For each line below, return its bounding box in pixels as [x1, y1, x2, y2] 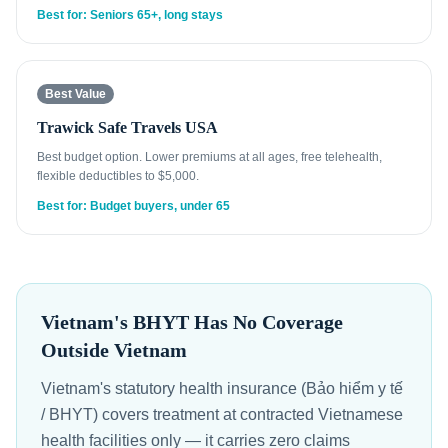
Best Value [45, 87, 106, 101]
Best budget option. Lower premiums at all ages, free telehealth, [37, 150, 382, 164]
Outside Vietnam [41, 339, 187, 361]
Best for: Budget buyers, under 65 [37, 199, 230, 213]
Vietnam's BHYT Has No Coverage [41, 311, 343, 333]
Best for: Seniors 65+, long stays [37, 8, 223, 22]
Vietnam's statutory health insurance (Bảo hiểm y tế [41, 380, 403, 397]
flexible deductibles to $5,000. [37, 169, 199, 183]
